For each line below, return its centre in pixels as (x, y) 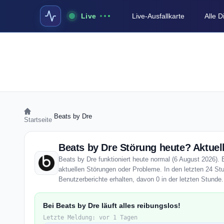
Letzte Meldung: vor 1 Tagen (90, 217)
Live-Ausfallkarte (158, 16)
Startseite (38, 120)
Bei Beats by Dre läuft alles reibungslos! (112, 205)
